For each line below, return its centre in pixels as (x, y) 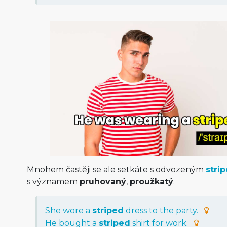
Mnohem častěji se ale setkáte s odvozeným (116, 169)
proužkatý (151, 181)
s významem (53, 181)
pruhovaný (103, 181)
